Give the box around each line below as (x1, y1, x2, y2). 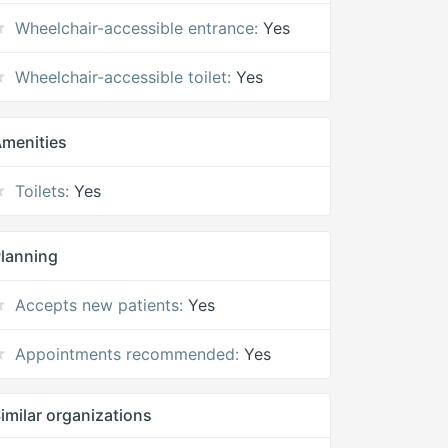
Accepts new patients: (15, 295, 184, 315)
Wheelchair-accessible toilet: (15, 67, 232, 87)
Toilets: (15, 181, 70, 201)
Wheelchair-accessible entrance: (15, 18, 259, 38)
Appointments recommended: (15, 344, 240, 364)
